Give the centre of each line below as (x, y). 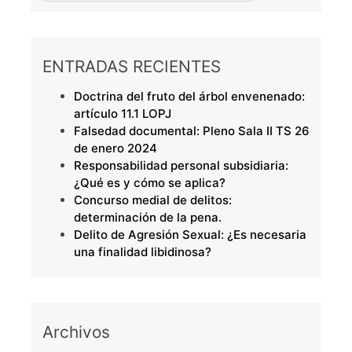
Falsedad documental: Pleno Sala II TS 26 (191, 131)
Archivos (76, 332)
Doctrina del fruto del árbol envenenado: (189, 97)
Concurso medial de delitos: (152, 200)
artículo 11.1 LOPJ (122, 114)
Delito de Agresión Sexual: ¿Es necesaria (190, 235)
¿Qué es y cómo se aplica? (149, 183)
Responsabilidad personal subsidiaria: (181, 166)
